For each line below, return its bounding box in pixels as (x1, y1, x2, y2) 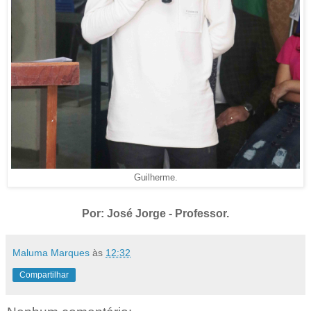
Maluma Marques (12, 247, 90, 259)
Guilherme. (133, 173, 178, 183)
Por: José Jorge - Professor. (82, 208, 229, 220)
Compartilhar (19, 270, 69, 280)
